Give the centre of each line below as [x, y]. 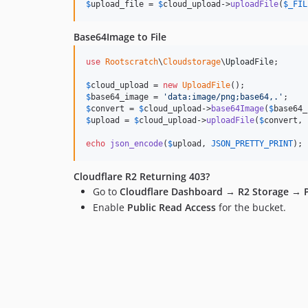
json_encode [136, 143]
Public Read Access [172, 208]
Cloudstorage [192, 62]
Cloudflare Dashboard [171, 191]
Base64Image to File [120, 36]
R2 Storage [263, 191]
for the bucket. [251, 208]
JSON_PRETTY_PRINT [252, 143]
